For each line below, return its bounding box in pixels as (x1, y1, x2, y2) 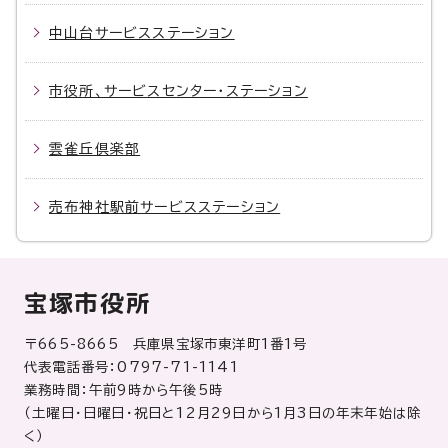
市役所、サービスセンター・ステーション (49, 84, 308, 98)
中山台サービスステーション (49, 26, 235, 40)
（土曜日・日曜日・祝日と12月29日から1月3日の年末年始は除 (24, 406, 422, 420)
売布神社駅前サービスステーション (49, 200, 281, 214)
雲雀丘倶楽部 (49, 142, 141, 156)
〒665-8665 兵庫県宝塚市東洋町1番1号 (24, 337, 308, 351)
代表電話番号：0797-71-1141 (24, 360, 239, 374)
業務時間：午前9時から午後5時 (24, 383, 223, 397)
